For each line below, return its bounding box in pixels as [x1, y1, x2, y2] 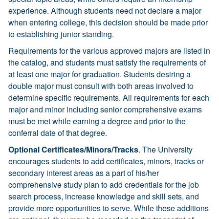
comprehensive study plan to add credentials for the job [8, 179, 199, 190]
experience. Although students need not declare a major [8, 5, 201, 16]
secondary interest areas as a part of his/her [8, 167, 159, 178]
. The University [138, 144, 193, 155]
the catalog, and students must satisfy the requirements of [8, 57, 206, 68]
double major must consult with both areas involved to [8, 80, 194, 91]
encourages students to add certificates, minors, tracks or [8, 155, 204, 167]
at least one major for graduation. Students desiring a [8, 68, 191, 80]
